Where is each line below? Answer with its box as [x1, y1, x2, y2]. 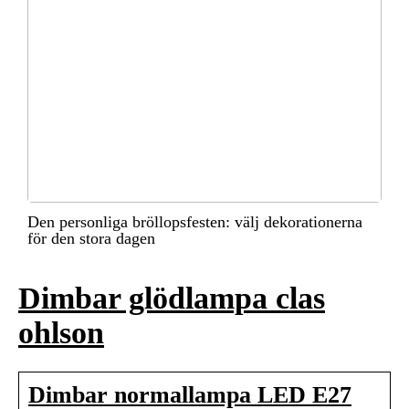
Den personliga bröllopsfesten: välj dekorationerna [27, 213, 362, 232]
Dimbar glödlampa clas [18, 281, 325, 316]
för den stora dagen [27, 229, 155, 248]
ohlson [18, 316, 104, 351]
